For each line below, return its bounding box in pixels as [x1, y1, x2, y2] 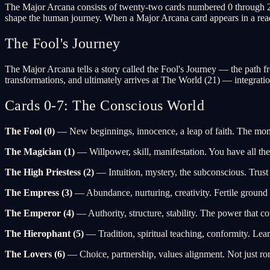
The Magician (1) [5, 146, 75, 157]
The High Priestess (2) [5, 166, 94, 177]
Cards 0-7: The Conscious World [5, 97, 205, 113]
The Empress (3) [5, 187, 72, 198]
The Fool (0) [5, 125, 55, 136]
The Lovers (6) [5, 248, 65, 259]
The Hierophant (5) [5, 228, 84, 239]
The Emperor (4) [5, 207, 74, 218]
